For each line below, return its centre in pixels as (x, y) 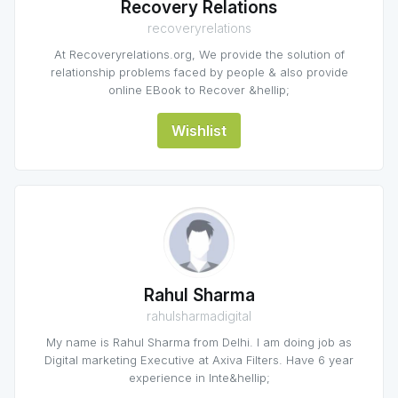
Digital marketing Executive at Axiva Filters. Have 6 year (199, 360)
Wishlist (199, 131)
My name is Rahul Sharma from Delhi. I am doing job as (199, 342)
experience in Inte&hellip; (199, 378)
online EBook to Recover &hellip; (199, 90)
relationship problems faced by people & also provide (199, 72)
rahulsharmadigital (199, 316)
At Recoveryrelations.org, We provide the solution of (199, 54)
